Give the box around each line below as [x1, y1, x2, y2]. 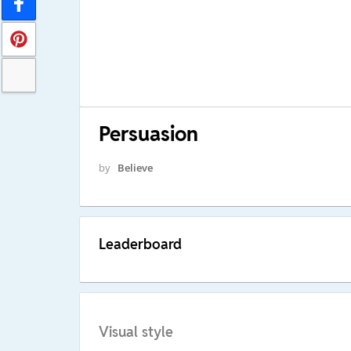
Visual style [98, 323, 173, 342]
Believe [117, 160, 153, 175]
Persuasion [98, 120, 198, 147]
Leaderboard [98, 234, 182, 253]
